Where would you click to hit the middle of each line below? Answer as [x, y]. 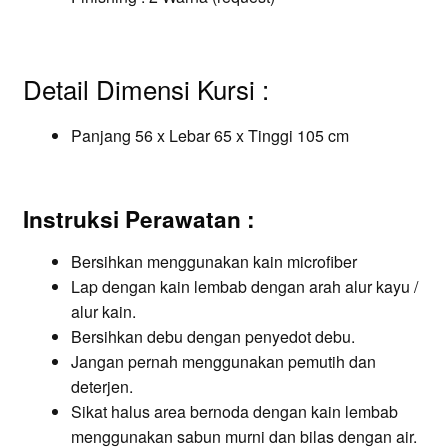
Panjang [102, 135]
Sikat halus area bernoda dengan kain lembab [234, 411]
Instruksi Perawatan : [141, 218]
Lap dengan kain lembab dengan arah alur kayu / [244, 286]
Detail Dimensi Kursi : [145, 88]
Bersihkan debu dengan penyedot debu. [212, 336]
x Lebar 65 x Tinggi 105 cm [250, 135]
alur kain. [103, 311]
